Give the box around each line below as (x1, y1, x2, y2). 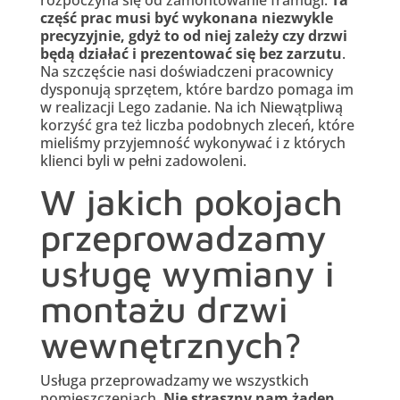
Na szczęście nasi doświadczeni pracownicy (39, 62, 333, 82)
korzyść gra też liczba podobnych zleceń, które (39, 115, 354, 136)
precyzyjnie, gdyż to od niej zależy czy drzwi (39, 26, 347, 46)
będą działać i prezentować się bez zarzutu (39, 44, 342, 64)
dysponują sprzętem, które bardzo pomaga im (39, 79, 354, 100)
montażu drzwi (39, 287, 287, 330)
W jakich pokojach (39, 180, 343, 223)
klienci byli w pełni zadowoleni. (39, 151, 250, 171)
